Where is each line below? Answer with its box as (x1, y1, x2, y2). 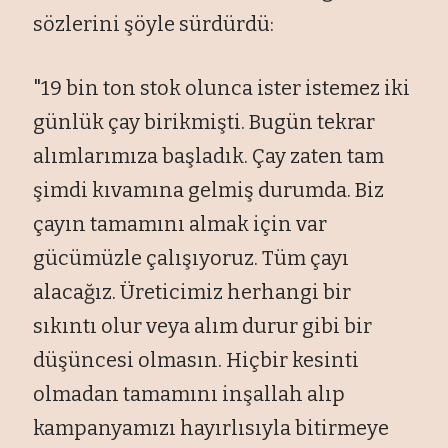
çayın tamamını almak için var (33, 211, 328, 236)
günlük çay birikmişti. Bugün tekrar (33, 109, 376, 134)
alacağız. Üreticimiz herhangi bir (33, 279, 352, 304)
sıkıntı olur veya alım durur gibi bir (33, 313, 373, 338)
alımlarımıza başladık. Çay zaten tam (33, 143, 385, 168)
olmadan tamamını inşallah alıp (33, 381, 346, 406)
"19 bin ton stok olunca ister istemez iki (33, 75, 411, 100)
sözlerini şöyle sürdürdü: (33, 11, 275, 36)
